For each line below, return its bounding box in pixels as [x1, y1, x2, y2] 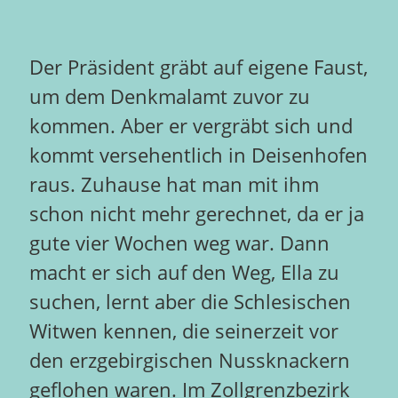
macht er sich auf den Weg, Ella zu [28, 258, 339, 286]
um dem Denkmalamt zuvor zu [28, 82, 310, 110]
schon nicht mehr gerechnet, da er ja [28, 199, 364, 227]
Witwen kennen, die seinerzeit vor [28, 316, 338, 345]
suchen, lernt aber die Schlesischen [28, 287, 351, 315]
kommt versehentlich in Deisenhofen [28, 140, 368, 169]
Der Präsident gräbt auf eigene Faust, [28, 52, 368, 81]
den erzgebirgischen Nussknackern [28, 346, 350, 374]
